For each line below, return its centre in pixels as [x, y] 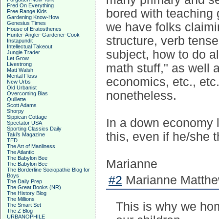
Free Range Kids [27, 11]
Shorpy [15, 111]
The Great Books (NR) [34, 187]
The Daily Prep [24, 181]
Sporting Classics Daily [34, 129]
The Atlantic [21, 152]
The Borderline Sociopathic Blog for [48, 170]
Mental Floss [22, 76]
